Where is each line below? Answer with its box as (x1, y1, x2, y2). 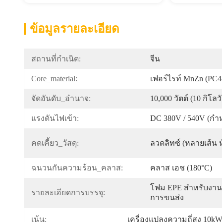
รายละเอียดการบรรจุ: (31, 188, 105, 197)
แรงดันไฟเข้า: (31, 114, 79, 122)
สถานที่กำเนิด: (31, 55, 81, 63)
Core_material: (31, 74, 77, 83)
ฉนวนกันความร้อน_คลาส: (31, 164, 123, 172)
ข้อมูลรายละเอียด (30, 22, 119, 35)
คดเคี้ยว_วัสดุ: (31, 139, 79, 147)
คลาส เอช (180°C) (150, 164, 212, 172)
